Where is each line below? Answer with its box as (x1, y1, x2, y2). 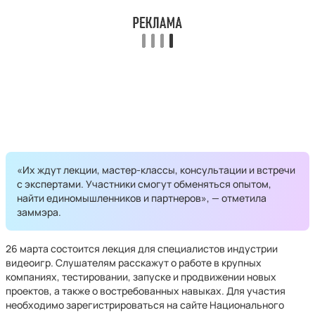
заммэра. (17, 205, 61, 219)
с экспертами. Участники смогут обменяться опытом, (17, 177, 271, 191)
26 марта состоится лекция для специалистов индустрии (6, 242, 278, 255)
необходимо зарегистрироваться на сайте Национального (6, 298, 284, 311)
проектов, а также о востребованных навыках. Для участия (6, 284, 285, 297)
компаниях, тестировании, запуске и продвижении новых (6, 270, 276, 283)
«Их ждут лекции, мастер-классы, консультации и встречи (17, 163, 295, 176)
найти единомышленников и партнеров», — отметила (17, 191, 266, 205)
